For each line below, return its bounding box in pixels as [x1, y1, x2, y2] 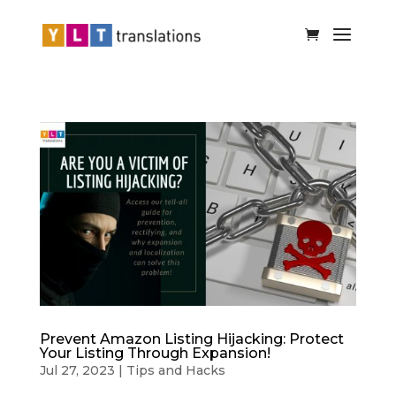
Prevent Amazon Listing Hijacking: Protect [39, 330, 344, 347]
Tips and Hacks [126, 362, 225, 378]
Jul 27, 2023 [39, 362, 115, 378]
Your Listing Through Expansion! [39, 344, 270, 362]
